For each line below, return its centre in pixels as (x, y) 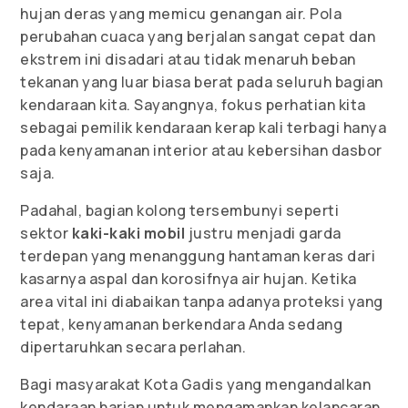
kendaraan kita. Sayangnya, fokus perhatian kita (193, 105)
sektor (46, 234)
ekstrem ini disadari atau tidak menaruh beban (188, 60)
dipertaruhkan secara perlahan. (133, 347)
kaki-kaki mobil (128, 234)
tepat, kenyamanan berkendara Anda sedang (182, 325)
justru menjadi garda (263, 234)
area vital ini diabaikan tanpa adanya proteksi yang (202, 302)
